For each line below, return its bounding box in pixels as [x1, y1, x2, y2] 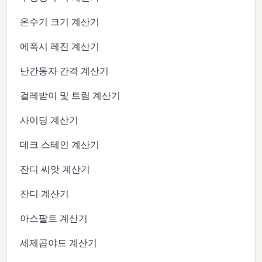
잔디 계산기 [20, 187, 70, 201]
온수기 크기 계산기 [20, 15, 100, 29]
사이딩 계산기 [20, 113, 79, 127]
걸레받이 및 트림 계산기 [20, 89, 121, 102]
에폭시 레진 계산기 [20, 40, 100, 53]
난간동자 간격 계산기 [20, 64, 109, 78]
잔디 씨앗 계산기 [20, 163, 91, 176]
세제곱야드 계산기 [20, 236, 98, 250]
